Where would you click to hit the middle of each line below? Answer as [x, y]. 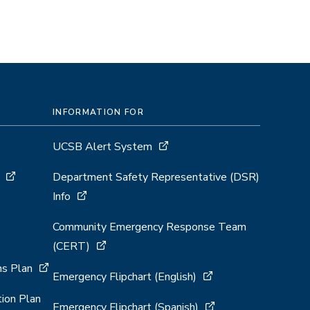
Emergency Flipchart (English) [125, 276]
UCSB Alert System [102, 146]
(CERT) [71, 246]
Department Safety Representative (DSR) [156, 177]
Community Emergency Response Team [149, 227]
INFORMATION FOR [98, 112]
